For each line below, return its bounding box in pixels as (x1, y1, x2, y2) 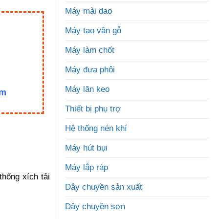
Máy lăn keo (65, 84, 109, 94)
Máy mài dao (65, 6, 112, 16)
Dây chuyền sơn (65, 201, 125, 212)
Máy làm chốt (65, 45, 114, 55)
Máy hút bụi (65, 143, 108, 153)
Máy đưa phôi (65, 65, 115, 75)
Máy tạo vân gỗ (65, 25, 121, 36)
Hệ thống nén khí (65, 123, 127, 133)
